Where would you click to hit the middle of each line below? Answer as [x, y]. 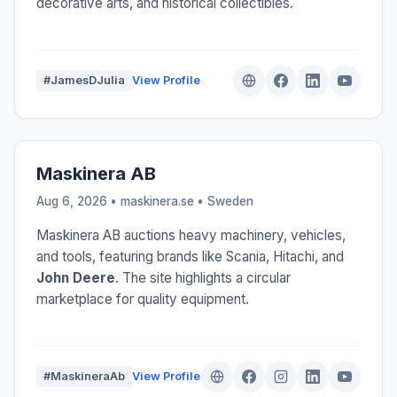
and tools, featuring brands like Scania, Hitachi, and [190, 257]
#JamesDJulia [84, 81]
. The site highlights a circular [203, 278]
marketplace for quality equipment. [143, 300]
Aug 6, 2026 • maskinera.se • [122, 202]
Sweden [230, 202]
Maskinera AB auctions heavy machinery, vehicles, [191, 236]
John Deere [76, 278]
